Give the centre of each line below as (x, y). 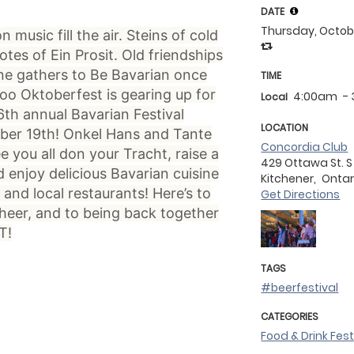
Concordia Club (305, 147)
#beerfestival (300, 288)
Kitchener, (290, 179)
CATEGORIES (290, 316)
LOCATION (285, 128)
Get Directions (301, 194)
